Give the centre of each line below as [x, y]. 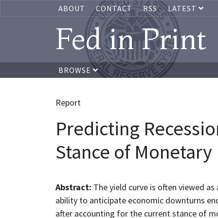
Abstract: [74, 187]
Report [68, 102]
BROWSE [76, 70]
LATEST [183, 8]
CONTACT [114, 8]
